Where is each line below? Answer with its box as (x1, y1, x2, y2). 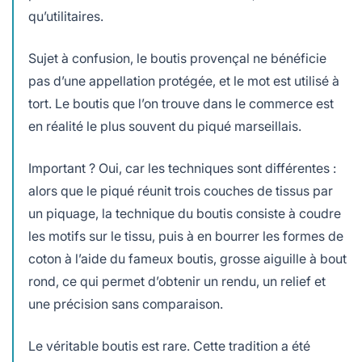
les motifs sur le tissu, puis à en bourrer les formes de (28, 227, 343, 244)
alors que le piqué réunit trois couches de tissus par (28, 182, 333, 199)
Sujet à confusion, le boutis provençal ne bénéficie (28, 49, 326, 66)
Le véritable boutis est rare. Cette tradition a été (28, 337, 310, 354)
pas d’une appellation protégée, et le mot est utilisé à (28, 72, 339, 89)
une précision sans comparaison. (28, 295, 223, 312)
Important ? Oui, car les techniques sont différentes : (28, 159, 336, 176)
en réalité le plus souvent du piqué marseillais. (28, 117, 301, 134)
